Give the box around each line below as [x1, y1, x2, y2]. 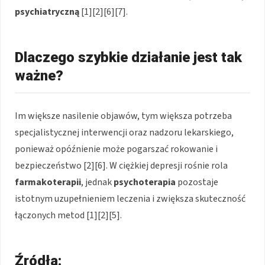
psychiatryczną [15, 5, 79, 19]
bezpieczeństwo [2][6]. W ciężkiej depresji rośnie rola [15, 159, 228, 173]
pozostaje [176, 176, 218, 189]
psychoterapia [114, 176, 176, 189]
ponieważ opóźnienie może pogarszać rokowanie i [15, 143, 218, 156]
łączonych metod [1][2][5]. [15, 209, 122, 222]
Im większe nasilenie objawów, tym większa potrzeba [15, 109, 232, 123]
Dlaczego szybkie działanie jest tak [15, 49, 242, 66]
